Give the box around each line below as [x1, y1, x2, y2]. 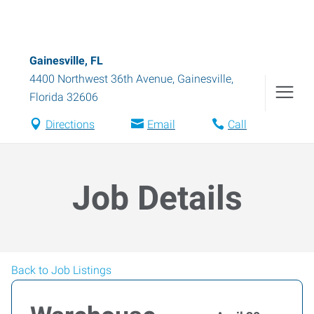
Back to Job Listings [11, 264, 111, 277]
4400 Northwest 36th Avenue [29, 72, 172, 86]
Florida [29, 90, 64, 104]
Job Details [71, 178, 243, 218]
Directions [45, 118, 95, 131]
